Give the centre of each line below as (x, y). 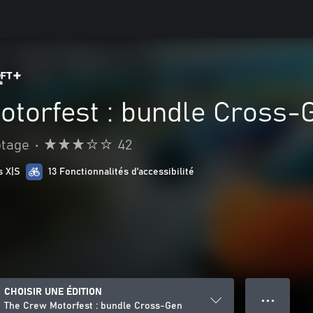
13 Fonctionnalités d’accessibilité (121, 172)
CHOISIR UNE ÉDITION (53, 292)
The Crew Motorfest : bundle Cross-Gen (93, 306)
